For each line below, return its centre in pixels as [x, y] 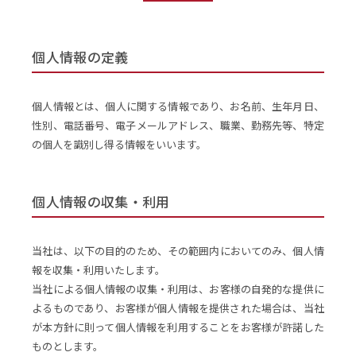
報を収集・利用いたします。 [99, 269]
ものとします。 [68, 346]
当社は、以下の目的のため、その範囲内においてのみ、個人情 [178, 250]
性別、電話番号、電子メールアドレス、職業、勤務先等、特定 [178, 125]
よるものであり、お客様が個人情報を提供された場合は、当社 [178, 308]
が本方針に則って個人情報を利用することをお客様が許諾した [178, 327]
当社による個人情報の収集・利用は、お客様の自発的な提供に [178, 288]
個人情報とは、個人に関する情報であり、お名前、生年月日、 [178, 106]
